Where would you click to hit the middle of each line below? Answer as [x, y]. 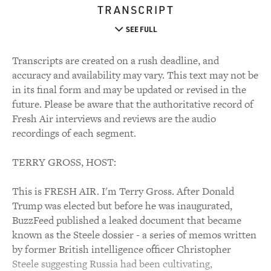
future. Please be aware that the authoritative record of [133, 104]
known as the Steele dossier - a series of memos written [134, 235]
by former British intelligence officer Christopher [122, 249]
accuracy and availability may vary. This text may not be [135, 75]
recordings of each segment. [74, 133]
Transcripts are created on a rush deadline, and [116, 60]
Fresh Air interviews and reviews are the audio [114, 119]
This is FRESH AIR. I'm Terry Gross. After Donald [123, 191]
